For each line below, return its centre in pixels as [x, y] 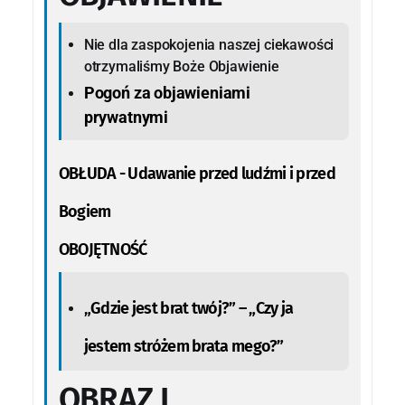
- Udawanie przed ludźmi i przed [226, 174]
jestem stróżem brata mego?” [184, 346]
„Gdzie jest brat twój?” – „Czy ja [188, 308]
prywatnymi [126, 117]
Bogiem [85, 212]
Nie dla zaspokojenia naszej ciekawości [209, 44]
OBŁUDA [87, 174]
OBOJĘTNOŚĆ [103, 250]
